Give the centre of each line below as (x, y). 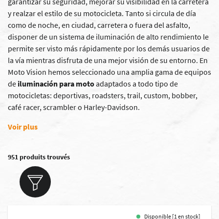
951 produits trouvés (39, 157)
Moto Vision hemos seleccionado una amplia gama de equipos (109, 72)
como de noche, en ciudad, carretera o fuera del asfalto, (99, 25)
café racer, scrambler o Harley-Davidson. (74, 107)
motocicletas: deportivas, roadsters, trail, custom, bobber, (103, 95)
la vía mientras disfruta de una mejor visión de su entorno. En (108, 60)
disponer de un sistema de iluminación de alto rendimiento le (108, 37)
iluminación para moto (56, 84)
